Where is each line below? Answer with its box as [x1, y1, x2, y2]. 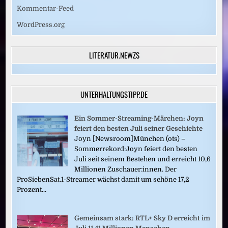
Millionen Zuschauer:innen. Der [74, 165, 177, 173]
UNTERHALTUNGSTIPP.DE [80, 88, 148, 100]
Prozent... [17, 185, 47, 193]
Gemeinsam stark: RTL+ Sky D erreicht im [74, 214, 211, 222]
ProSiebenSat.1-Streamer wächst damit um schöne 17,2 [17, 175, 190, 183]
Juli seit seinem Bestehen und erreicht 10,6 [74, 155, 211, 163]
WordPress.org [17, 20, 65, 28]
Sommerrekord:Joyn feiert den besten [74, 145, 198, 153]
